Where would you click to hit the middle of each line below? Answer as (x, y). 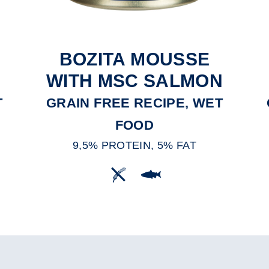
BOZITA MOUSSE (134, 59)
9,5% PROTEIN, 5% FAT (134, 146)
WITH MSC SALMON (134, 81)
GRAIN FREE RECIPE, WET (134, 103)
